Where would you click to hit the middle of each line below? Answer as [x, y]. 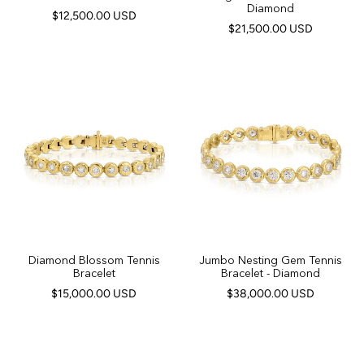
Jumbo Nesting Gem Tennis [270, 260]
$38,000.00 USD [270, 294]
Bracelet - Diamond [270, 273]
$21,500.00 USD [270, 29]
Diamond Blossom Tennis [94, 260]
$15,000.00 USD [94, 294]
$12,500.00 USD [94, 16]
